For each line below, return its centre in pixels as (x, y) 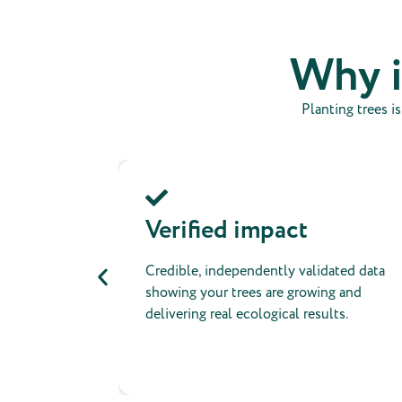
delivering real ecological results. (247, 315)
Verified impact (227, 231)
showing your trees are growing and (253, 293)
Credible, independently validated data (265, 271)
